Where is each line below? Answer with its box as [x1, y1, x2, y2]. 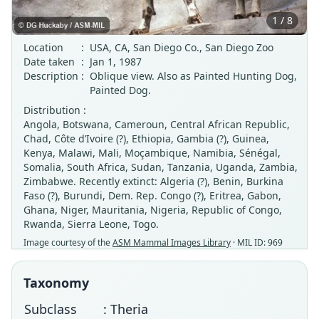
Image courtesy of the [23, 236, 113, 249]
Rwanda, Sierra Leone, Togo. [23, 216, 159, 231]
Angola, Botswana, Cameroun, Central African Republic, [23, 117, 290, 131]
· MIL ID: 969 [231, 236, 283, 249]
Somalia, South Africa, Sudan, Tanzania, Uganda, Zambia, [23, 159, 298, 174]
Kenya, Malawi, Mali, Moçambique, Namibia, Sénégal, [23, 145, 281, 159]
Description [23, 68, 78, 83]
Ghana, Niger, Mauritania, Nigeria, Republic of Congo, [23, 202, 282, 216]
